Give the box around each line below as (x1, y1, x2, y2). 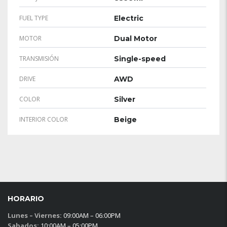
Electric (114, 13, 143, 23)
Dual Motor (114, 33, 157, 43)
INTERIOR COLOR (19, 115, 68, 124)
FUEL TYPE (19, 13, 48, 22)
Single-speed (114, 54, 166, 63)
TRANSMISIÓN (19, 54, 59, 63)
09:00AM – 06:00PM (62, 211, 121, 220)
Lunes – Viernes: (8, 211, 62, 220)
